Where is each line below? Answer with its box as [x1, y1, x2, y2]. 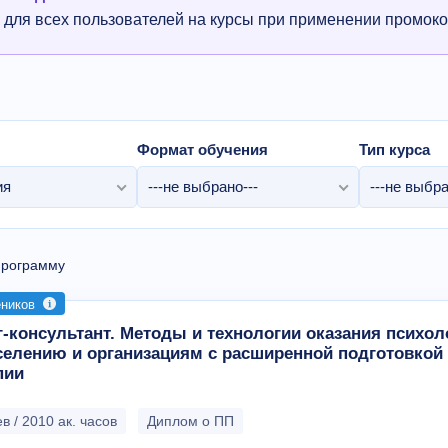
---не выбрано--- [148, 178, 258, 195]
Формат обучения [137, 141, 268, 158]
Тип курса [359, 141, 430, 158]
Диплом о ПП [147, 412, 234, 429]
